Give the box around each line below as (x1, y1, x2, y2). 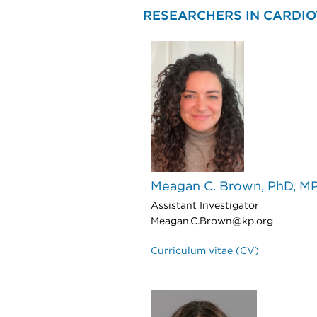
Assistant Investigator (151, 201, 259, 211)
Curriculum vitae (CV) (151, 246, 259, 256)
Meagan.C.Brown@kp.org (151, 217, 273, 226)
